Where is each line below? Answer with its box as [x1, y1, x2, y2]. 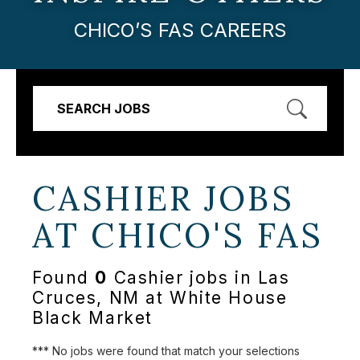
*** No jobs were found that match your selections [32, 343, 300, 358]
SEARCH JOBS [57, 100, 150, 117]
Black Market [32, 308, 153, 329]
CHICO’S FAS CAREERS [73, 18, 287, 42]
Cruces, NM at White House [32, 288, 288, 309]
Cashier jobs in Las [108, 268, 290, 288]
